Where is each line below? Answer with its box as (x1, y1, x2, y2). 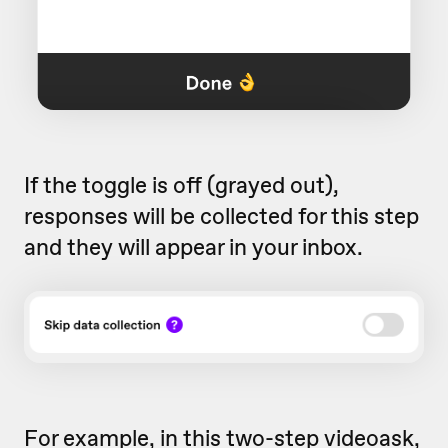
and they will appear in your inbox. (24, 231, 363, 262)
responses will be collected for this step (24, 200, 419, 231)
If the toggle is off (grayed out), (24, 169, 339, 200)
